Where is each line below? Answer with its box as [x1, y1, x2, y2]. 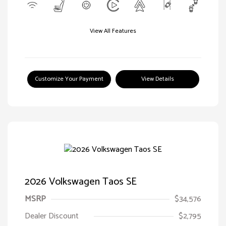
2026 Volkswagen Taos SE [25, 174, 137, 190]
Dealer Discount [25, 209, 79, 223]
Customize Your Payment [35, 74, 103, 84]
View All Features [90, 26, 136, 36]
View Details [141, 74, 174, 84]
